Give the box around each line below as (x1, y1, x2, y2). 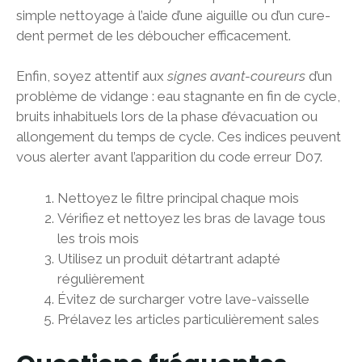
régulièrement (57, 270, 145, 287)
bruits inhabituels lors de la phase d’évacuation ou (16, 108, 318, 125)
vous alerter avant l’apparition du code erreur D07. (16, 149, 322, 166)
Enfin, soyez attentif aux (16, 68, 167, 85)
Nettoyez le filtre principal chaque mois (57, 189, 299, 206)
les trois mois (57, 229, 139, 246)
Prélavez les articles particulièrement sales (57, 310, 319, 327)
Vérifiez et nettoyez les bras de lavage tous (57, 209, 326, 226)
